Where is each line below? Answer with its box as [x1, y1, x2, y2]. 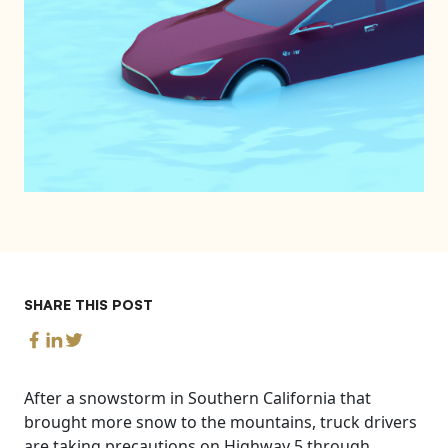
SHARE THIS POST [24, 295, 153, 313]
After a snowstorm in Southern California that [24, 387, 371, 409]
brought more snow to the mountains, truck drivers [24, 411, 417, 433]
